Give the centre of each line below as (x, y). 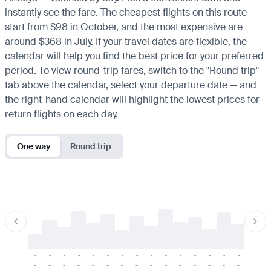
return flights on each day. (61, 114)
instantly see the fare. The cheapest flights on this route (126, 12)
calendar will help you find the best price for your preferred (134, 56)
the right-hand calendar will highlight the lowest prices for (132, 99)
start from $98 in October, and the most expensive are (124, 27)
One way (34, 146)
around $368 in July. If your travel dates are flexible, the (126, 41)
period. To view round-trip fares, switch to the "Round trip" (132, 70)
